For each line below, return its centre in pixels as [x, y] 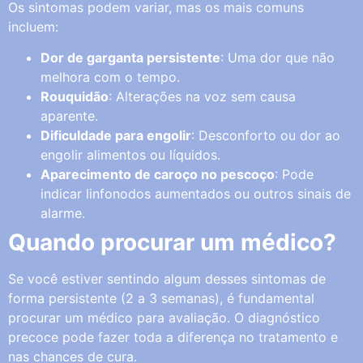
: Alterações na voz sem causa [202, 97]
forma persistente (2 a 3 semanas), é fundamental [161, 299]
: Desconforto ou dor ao [266, 136]
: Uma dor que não [278, 58]
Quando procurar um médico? [172, 243]
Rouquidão [75, 97]
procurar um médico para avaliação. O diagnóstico [164, 318]
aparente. [69, 116]
